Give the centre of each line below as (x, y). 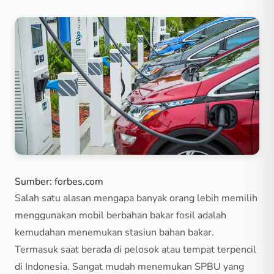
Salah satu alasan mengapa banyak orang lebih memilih (136, 198)
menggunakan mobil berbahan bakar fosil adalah (120, 215)
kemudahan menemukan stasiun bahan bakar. (114, 232)
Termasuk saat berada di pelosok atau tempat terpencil (135, 249)
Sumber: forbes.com (59, 181)
